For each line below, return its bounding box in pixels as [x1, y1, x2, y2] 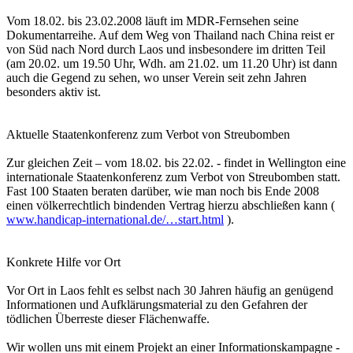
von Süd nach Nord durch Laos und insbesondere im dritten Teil [6, 43, 325, 57]
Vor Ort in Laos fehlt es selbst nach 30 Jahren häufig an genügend [6, 284, 333, 298]
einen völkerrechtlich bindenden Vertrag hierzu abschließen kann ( [6, 199, 335, 213]
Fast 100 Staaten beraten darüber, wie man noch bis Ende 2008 [6, 184, 319, 199]
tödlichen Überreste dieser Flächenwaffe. [6, 312, 210, 326]
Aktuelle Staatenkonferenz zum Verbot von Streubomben [6, 128, 290, 142]
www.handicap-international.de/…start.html [6, 213, 224, 227]
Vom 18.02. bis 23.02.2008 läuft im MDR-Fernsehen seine [6, 14, 299, 28]
